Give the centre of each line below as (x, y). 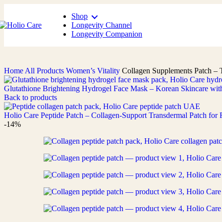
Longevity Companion (107, 34)
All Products (45, 71)
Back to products (30, 97)
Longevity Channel (102, 25)
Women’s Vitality (94, 71)
